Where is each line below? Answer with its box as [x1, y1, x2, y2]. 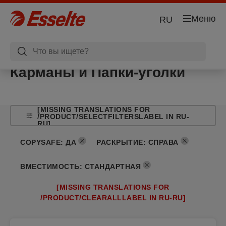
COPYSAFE [20, 138, 61, 146]
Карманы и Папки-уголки [10, 65, 185, 80]
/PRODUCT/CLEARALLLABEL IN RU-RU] [40, 194, 186, 202]
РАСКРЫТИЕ [96, 138, 143, 146]
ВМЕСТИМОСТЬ [20, 162, 80, 171]
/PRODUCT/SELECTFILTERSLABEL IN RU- [37, 112, 190, 121]
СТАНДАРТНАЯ [84, 162, 141, 171]
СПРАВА [148, 138, 179, 146]
